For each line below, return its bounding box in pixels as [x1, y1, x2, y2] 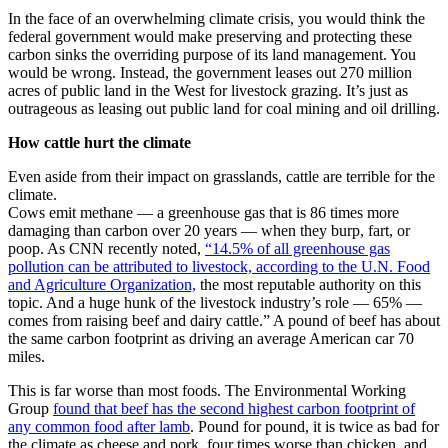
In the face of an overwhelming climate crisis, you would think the [8, 10, 425, 28]
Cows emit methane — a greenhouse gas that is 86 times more [8, 204, 399, 222]
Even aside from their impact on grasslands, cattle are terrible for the [8, 168, 435, 186]
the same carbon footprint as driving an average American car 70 [8, 330, 414, 348]
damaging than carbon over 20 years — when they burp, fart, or [8, 222, 410, 240]
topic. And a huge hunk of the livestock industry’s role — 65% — [8, 294, 422, 312]
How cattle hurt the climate [8, 134, 191, 152]
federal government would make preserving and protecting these [8, 28, 412, 46]
